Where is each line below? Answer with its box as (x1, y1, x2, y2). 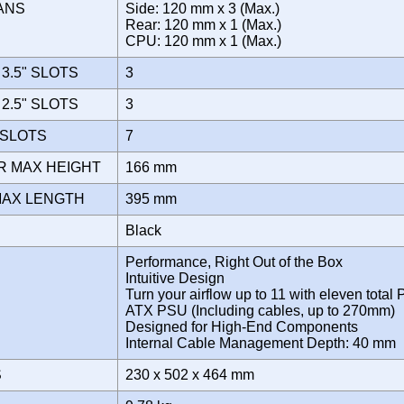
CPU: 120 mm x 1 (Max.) (125, 32, 289, 49)
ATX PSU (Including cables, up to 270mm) (125, 302, 395, 318)
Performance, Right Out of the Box (125, 253, 343, 270)
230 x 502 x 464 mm (125, 366, 262, 382)
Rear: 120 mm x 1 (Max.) (125, 16, 281, 32)
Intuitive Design (125, 270, 225, 286)
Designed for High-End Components (125, 318, 358, 335)
